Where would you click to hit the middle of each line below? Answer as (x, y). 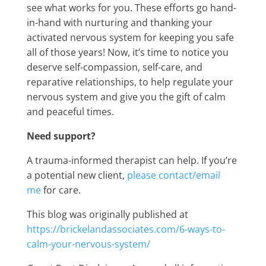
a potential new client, (77, 175)
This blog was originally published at (107, 214)
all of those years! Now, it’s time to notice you (127, 52)
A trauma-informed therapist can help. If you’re (132, 160)
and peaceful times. (70, 112)
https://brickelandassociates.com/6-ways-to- (126, 229)
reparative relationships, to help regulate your (130, 82)
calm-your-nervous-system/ (88, 244)
